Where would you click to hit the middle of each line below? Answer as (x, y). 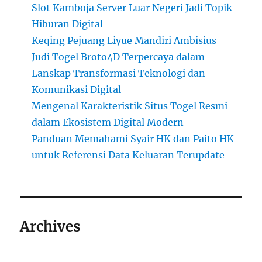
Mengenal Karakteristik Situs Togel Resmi (130, 106)
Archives (50, 227)
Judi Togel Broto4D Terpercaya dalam (118, 57)
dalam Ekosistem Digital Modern (108, 123)
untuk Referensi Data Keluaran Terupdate (128, 155)
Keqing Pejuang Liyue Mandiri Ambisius (124, 41)
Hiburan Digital (68, 24)
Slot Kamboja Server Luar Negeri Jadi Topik (132, 8)
